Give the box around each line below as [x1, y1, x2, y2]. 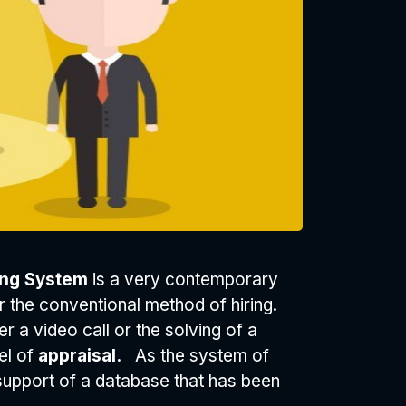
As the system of [130, 345, 269, 366]
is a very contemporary [92, 269, 278, 290]
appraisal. [38, 345, 130, 366]
